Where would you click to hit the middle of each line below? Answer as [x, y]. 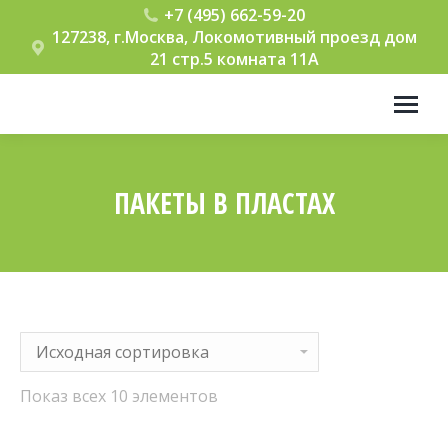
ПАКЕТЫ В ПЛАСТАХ [224, 203]
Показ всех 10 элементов [119, 396]
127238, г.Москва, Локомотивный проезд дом [235, 37]
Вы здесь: [261, 236]
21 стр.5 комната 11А [235, 59]
